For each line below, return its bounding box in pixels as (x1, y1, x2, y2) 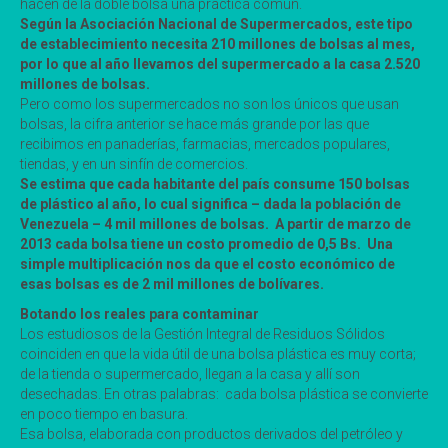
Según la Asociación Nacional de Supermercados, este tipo (20, 15, 413, 32)
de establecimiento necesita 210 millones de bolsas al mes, (20, 35, 415, 52)
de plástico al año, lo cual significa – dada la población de (20, 195, 401, 212)
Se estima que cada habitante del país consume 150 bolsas (20, 175, 410, 192)
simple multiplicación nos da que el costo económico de (20, 255, 395, 272)
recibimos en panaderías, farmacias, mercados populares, (20, 135, 390, 152)
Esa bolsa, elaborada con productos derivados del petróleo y (20, 425, 403, 442)
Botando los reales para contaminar (20, 305, 259, 322)
